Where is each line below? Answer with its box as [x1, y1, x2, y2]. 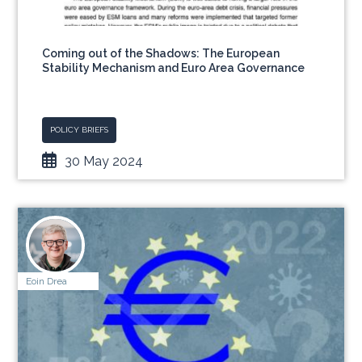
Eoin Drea [26, 276, 68, 287]
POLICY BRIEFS [50, 125, 109, 134]
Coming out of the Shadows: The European [42, 47, 280, 60]
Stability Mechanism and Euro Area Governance [42, 61, 305, 74]
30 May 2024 [65, 154, 144, 169]
